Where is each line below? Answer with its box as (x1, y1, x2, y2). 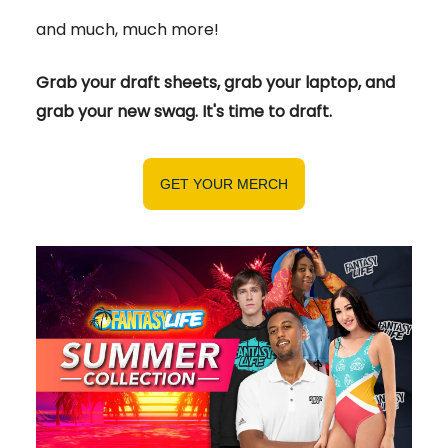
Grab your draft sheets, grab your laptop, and (36, 71, 395, 95)
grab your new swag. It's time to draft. (36, 100, 332, 124)
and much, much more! (36, 18, 219, 42)
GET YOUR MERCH (160, 176, 288, 193)
